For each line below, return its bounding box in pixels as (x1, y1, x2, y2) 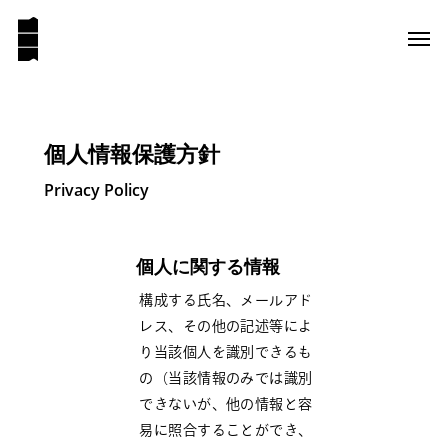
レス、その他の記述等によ (139, 319, 313, 335)
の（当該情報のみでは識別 (139, 371, 313, 387)
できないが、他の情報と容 (139, 397, 313, 413)
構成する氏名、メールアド (139, 293, 313, 309)
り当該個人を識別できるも (139, 345, 313, 361)
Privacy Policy (44, 179, 150, 201)
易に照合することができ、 (139, 423, 313, 439)
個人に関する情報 (135, 253, 280, 278)
